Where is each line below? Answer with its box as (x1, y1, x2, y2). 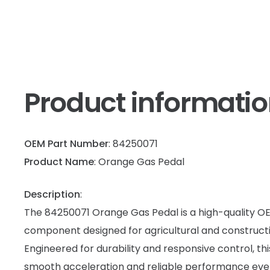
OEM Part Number (24, 136, 108, 151)
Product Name (24, 154, 94, 169)
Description (24, 187, 80, 201)
